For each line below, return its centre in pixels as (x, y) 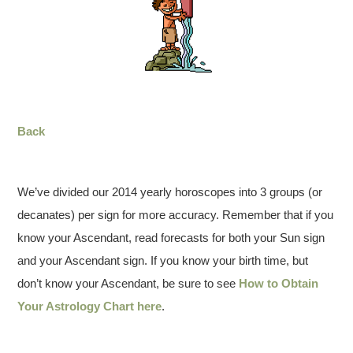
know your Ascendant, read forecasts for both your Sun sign (171, 237)
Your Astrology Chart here (90, 306)
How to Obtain (279, 283)
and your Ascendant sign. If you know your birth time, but (163, 260)
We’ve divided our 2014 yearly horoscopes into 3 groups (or (170, 191)
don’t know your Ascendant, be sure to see (128, 283)
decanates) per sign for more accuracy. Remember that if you (176, 214)
